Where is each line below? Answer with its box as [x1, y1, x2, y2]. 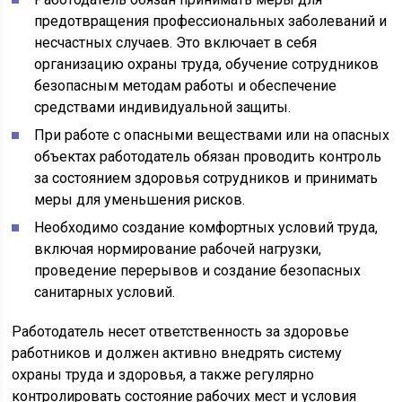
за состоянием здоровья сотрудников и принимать [34, 170, 379, 187]
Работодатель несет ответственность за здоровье [12, 323, 350, 340]
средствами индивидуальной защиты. [34, 99, 292, 116]
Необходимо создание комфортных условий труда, [34, 219, 379, 236]
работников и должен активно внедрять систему [12, 345, 343, 362]
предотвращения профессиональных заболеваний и [34, 13, 388, 30]
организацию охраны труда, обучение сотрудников [34, 56, 380, 73]
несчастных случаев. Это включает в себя [34, 34, 318, 51]
